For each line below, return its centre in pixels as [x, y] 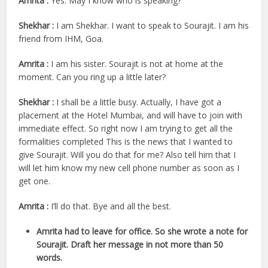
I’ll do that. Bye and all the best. [111, 206]
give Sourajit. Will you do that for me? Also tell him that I [127, 154]
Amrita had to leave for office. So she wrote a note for [142, 231]
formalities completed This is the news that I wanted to [126, 141]
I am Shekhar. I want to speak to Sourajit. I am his [153, 25]
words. [50, 257]
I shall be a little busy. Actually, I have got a [139, 102]
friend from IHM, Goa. [61, 38]
